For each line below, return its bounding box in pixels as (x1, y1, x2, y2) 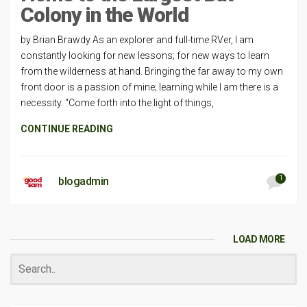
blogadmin (58, 175, 109, 188)
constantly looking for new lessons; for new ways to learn (21, 50, 269, 61)
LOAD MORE (233, 234, 285, 245)
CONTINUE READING (21, 123, 113, 134)
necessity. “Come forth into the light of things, (21, 97, 214, 108)
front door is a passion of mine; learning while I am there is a (21, 82, 278, 93)
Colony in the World (21, 3, 188, 27)
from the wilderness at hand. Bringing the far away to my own (21, 66, 283, 77)
